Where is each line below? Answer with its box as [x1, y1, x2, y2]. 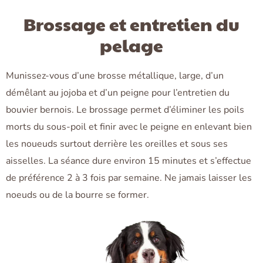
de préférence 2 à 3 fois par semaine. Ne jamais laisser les [6, 171, 252, 185]
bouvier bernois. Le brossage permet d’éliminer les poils [6, 103, 244, 117]
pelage [100, 33, 163, 58]
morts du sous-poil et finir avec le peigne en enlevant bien [6, 120, 252, 134]
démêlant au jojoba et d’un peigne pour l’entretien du [6, 86, 230, 100]
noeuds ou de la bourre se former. [6, 188, 149, 202]
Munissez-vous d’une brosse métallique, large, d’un [6, 69, 224, 83]
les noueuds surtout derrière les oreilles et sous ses [6, 137, 228, 151]
